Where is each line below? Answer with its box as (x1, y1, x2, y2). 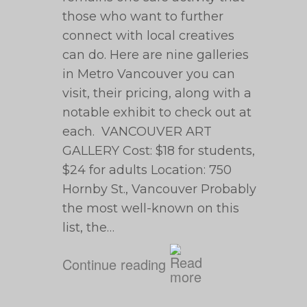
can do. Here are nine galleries (62, 47, 249, 62)
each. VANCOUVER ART (62, 124, 212, 139)
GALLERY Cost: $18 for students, (62, 143, 256, 158)
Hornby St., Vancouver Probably (62, 182, 257, 197)
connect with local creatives (62, 28, 235, 43)
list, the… (62, 220, 115, 235)
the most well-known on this (62, 201, 240, 216)
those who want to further (62, 9, 224, 24)
